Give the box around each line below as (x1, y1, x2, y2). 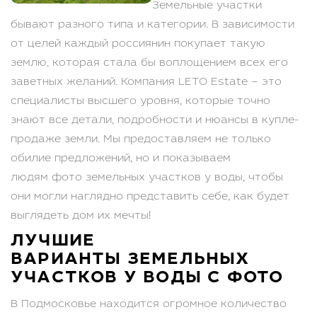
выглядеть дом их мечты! (11, 211, 151, 221)
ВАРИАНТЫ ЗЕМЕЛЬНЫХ (11, 252, 250, 269)
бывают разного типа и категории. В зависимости (11, 20, 294, 30)
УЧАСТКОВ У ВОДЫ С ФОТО (11, 270, 284, 287)
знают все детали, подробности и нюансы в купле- (11, 115, 299, 126)
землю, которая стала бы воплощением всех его (11, 58, 288, 69)
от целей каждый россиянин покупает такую (11, 39, 265, 50)
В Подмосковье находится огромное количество (11, 299, 287, 310)
